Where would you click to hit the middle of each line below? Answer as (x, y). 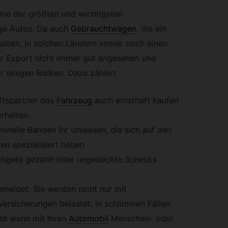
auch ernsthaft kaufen (136, 101)
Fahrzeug (74, 101)
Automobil (88, 219)
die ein (152, 28)
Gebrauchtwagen (103, 28)
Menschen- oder (141, 219)
